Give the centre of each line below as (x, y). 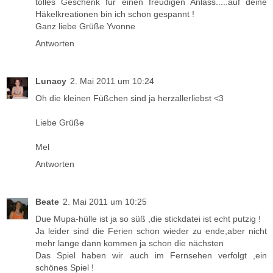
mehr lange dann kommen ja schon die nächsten (129, 243)
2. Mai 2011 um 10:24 (112, 81)
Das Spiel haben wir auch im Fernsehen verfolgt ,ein (151, 255)
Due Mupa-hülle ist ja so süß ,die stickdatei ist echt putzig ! (148, 218)
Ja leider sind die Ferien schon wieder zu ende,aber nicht (151, 231)
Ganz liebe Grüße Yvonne (85, 26)
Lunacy (51, 81)
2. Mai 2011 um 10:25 (105, 201)
